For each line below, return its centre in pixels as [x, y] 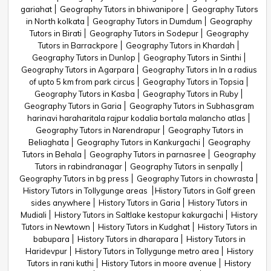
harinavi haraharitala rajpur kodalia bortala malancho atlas [136, 118]
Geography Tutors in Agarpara [78, 70]
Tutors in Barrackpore [78, 45]
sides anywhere [61, 203]
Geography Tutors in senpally [184, 166]
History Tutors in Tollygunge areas [86, 191]
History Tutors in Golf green [205, 191]
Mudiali [34, 215]
